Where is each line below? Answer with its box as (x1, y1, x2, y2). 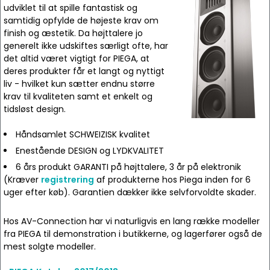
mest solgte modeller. (4, 240, 96, 253)
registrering (41, 174, 94, 186)
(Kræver (4, 174, 41, 186)
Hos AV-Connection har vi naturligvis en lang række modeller (4, 215, 260, 227)
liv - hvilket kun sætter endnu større (4, 78, 155, 90)
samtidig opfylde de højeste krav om (4, 14, 159, 27)
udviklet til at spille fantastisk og (4, 2, 137, 14)
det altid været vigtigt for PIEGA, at (4, 52, 149, 64)
